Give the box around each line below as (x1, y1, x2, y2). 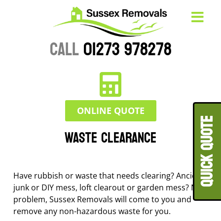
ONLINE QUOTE (76, 105, 145, 117)
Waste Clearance (65, 125, 156, 151)
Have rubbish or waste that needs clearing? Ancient (13, 170, 204, 182)
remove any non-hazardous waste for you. (13, 206, 171, 217)
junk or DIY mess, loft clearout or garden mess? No (13, 182, 202, 193)
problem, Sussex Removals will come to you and (13, 194, 191, 205)
